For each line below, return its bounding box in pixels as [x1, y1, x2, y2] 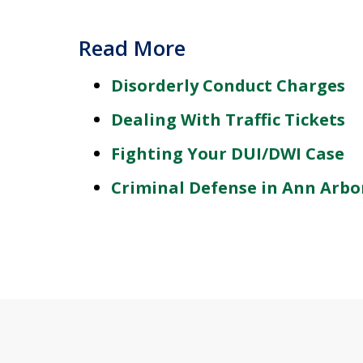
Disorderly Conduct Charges [111, 75, 345, 96]
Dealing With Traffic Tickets [111, 109, 345, 130]
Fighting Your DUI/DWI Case [111, 143, 344, 164]
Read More [79, 33, 186, 62]
